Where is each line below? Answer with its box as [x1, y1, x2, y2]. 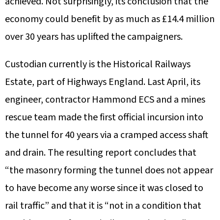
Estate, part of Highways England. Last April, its [5, 75, 200, 89]
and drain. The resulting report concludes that [5, 145, 196, 160]
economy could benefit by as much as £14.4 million [5, 12, 215, 26]
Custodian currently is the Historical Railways [5, 57, 191, 71]
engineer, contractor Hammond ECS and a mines [5, 92, 205, 107]
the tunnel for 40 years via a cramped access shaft [5, 128, 208, 142]
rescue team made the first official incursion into [5, 110, 203, 124]
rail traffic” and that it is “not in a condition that [5, 198, 201, 213]
